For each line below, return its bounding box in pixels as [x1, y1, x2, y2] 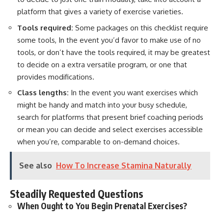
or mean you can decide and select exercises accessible [17, 125, 203, 134]
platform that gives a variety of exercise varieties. [17, 7, 183, 16]
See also [19, 160, 52, 170]
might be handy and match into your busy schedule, [17, 100, 187, 110]
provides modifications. [17, 72, 94, 82]
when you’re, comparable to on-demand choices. [17, 137, 180, 146]
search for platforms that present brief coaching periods [17, 112, 203, 122]
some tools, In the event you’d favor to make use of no [17, 35, 201, 45]
